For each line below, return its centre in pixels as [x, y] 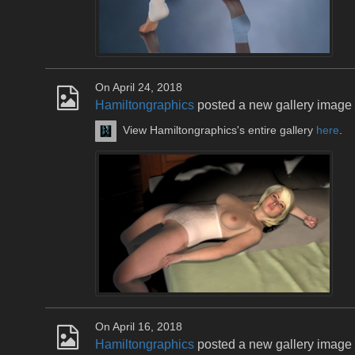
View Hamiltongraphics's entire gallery [220, 131]
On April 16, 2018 [139, 326]
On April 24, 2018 [139, 87]
